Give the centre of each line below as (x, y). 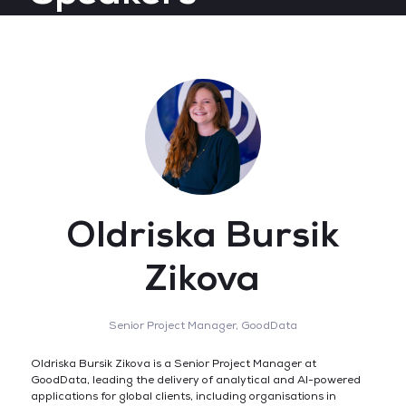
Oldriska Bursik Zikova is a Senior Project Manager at (173, 364)
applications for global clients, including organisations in (183, 396)
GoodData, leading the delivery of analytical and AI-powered (195, 380)
